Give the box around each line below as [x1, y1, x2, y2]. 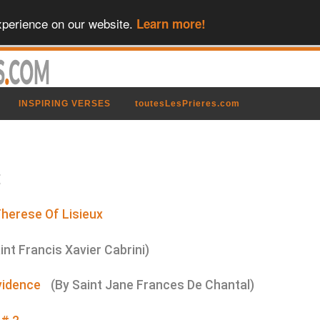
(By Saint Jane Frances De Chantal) [51, 278, 255, 293]
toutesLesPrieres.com [135, 99, 241, 109]
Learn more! [136, 14, 206, 32]
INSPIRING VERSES [19, 99, 111, 109]
